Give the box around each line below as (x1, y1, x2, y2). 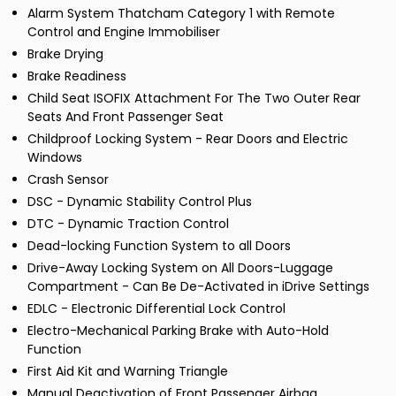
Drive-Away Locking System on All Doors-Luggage (27, 259, 333, 278)
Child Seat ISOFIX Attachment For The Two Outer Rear (27, 89, 361, 108)
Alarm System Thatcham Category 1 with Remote (27, 4, 335, 23)
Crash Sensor (27, 171, 109, 189)
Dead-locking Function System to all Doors (27, 237, 291, 255)
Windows (27, 148, 82, 167)
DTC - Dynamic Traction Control (27, 215, 229, 233)
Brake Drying (27, 45, 103, 64)
